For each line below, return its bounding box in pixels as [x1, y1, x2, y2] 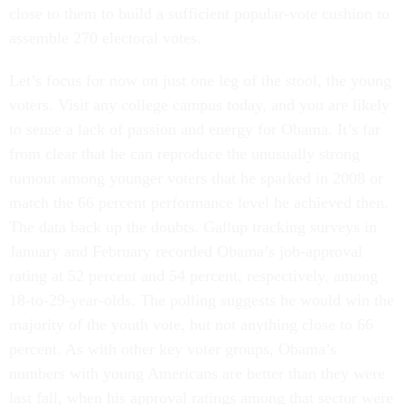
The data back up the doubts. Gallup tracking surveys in [9, 218, 377, 236]
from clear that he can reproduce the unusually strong [9, 145, 360, 163]
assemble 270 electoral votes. [9, 29, 202, 47]
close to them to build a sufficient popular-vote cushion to [9, 5, 390, 23]
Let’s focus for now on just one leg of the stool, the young [9, 71, 391, 89]
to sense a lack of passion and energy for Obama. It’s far [9, 120, 381, 138]
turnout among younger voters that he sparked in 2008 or [9, 169, 383, 187]
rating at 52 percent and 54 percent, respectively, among [9, 267, 378, 285]
